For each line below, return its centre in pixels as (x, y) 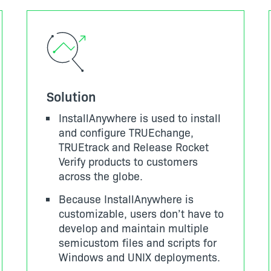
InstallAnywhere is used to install (140, 118)
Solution (71, 96)
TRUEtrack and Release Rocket (134, 147)
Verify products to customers (128, 161)
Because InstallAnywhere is (126, 199)
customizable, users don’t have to (141, 213)
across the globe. (102, 176)
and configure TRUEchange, (126, 132)
